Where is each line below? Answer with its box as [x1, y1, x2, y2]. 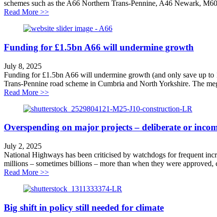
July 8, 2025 [4, 62, 42, 70]
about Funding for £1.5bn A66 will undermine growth [48, 87, 214, 96]
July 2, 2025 [4, 142, 42, 151]
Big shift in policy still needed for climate [4, 202, 164, 213]
